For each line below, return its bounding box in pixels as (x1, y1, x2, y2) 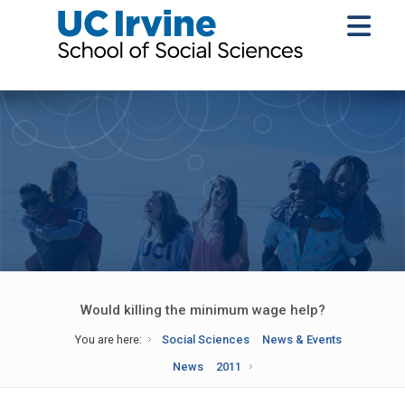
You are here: (74, 333, 142, 346)
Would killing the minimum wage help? (80, 302, 325, 318)
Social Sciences (161, 333, 250, 346)
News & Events (262, 333, 343, 346)
